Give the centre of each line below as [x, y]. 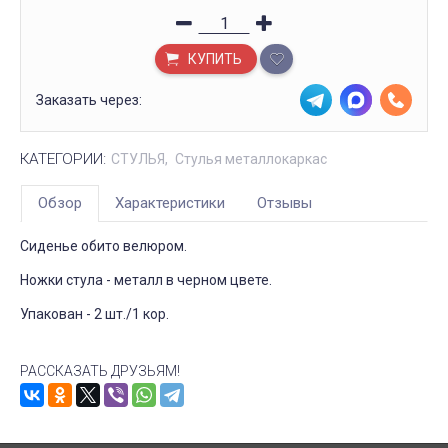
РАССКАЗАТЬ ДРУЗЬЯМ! [100, 371]
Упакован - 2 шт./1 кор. [94, 314]
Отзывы [284, 203]
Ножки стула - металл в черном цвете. [146, 280]
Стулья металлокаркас [251, 159]
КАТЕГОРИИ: [63, 159]
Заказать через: [89, 100]
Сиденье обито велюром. [103, 246]
